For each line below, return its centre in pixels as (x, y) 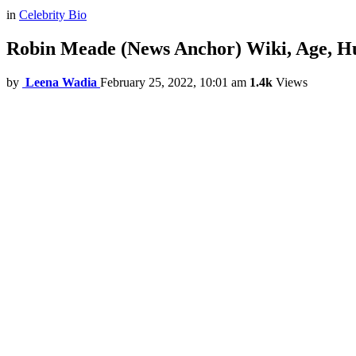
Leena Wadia (61, 82)
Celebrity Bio (53, 15)
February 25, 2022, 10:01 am (173, 82)
